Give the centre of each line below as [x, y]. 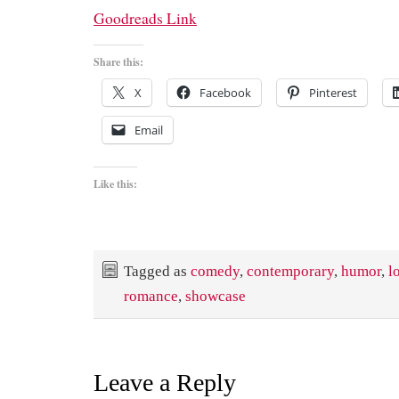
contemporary [290, 272]
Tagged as [157, 272]
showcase [216, 297]
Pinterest [333, 93]
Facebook [225, 93]
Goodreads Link [145, 19]
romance [151, 297]
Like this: [115, 184]
